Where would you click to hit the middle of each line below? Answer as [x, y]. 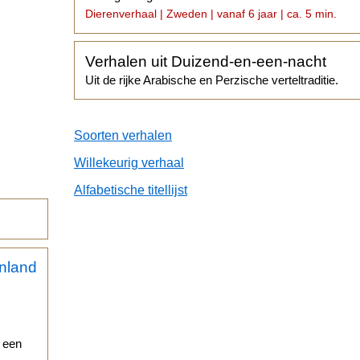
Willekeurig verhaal [129, 162]
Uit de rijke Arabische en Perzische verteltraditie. [212, 80]
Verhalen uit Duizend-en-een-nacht [206, 61]
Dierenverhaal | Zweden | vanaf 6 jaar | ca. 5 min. [211, 14]
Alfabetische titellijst [131, 190]
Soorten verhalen [123, 135]
